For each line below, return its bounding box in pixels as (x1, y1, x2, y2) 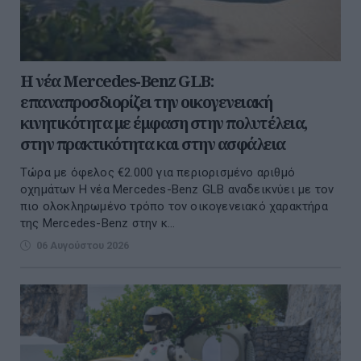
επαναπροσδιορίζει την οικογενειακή (20, 91, 272, 114)
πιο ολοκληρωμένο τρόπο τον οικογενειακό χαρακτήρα (20, 199, 328, 214)
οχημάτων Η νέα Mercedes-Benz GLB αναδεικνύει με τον (20, 182, 334, 197)
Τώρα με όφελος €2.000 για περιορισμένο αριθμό (20, 165, 296, 180)
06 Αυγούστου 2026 (36, 239, 129, 252)
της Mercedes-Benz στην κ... (20, 216, 176, 231)
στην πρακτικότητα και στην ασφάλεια (20, 133, 285, 156)
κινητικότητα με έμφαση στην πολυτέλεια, (20, 112, 307, 135)
